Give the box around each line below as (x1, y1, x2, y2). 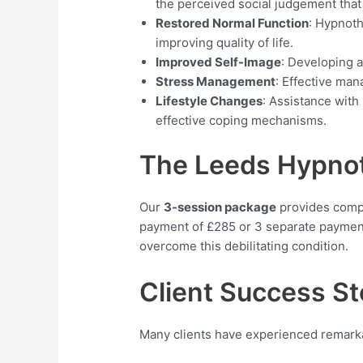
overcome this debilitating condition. (139, 238, 349, 254)
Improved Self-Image (156, 53, 282, 70)
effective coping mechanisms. (156, 112, 327, 128)
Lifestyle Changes (156, 92, 263, 109)
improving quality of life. (156, 34, 294, 50)
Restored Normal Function (156, 15, 310, 31)
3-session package (164, 199, 277, 216)
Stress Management (156, 73, 276, 89)
